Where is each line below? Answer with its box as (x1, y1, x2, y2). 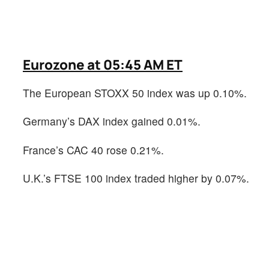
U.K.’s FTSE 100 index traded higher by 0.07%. (23, 170, 249, 186)
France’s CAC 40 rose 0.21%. (23, 142, 164, 157)
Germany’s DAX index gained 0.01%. (23, 113, 201, 129)
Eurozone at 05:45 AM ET (23, 55, 183, 74)
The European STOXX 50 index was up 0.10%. (23, 85, 247, 101)
